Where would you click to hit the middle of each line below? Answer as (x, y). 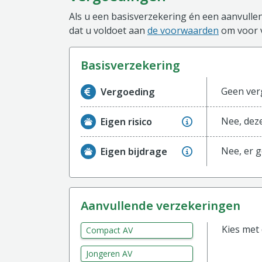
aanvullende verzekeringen (164, 206)
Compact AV (109, 230)
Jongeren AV (109, 254)
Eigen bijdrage (134, 151)
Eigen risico (126, 121)
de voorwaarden (183, 30)
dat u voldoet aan (108, 30)
